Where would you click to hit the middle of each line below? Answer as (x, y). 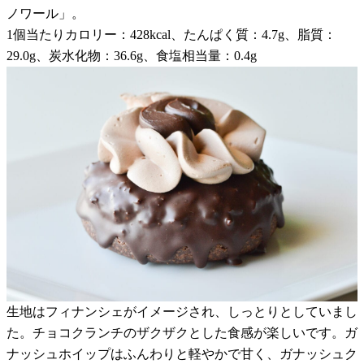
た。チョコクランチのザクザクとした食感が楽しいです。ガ (182, 332)
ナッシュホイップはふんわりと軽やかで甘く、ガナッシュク (182, 353)
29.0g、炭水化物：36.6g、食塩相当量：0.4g (132, 56)
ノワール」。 (45, 14)
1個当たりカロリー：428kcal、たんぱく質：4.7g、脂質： (171, 35)
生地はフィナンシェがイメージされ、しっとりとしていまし (182, 311)
